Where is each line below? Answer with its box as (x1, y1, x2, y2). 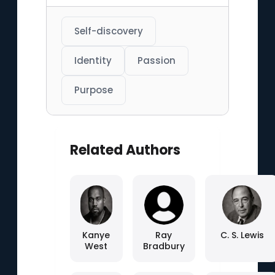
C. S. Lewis (220, 229, 264, 241)
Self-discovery (74, 25, 143, 37)
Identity (74, 54, 112, 67)
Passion (137, 54, 176, 67)
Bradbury (142, 240, 185, 252)
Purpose (74, 83, 113, 96)
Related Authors (69, 141, 180, 160)
